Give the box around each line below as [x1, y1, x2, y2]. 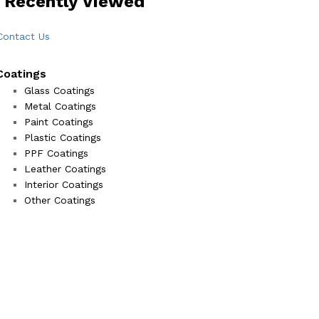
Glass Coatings [24, 84, 95, 96]
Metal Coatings [24, 100, 96, 112]
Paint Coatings [24, 115, 93, 127]
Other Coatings [24, 194, 95, 206]
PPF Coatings [24, 147, 88, 159]
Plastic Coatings [24, 131, 101, 143]
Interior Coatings [24, 178, 103, 190]
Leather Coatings [24, 162, 106, 174]
